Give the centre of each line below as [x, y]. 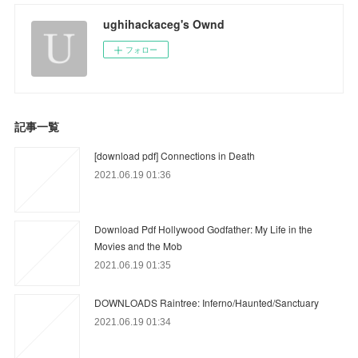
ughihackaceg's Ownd [164, 24]
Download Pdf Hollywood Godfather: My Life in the [204, 229]
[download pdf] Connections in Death [175, 155]
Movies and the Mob [139, 245]
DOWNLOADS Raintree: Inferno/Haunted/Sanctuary [207, 302]
